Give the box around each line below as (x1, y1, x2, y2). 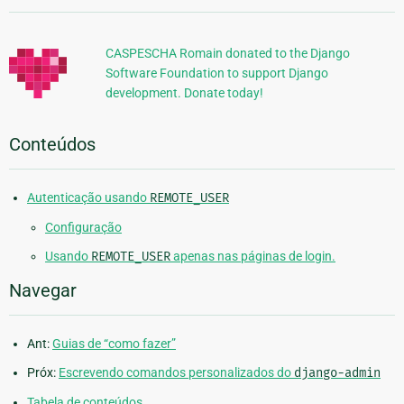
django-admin (294, 364, 381, 381)
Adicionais (8, 8, 91, 31)
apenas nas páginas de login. (170, 248, 335, 263)
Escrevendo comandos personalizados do (59, 364, 294, 380)
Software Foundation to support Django (105, 65, 328, 80)
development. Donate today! (105, 85, 263, 100)
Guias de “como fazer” (52, 335, 176, 351)
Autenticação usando (27, 189, 150, 205)
